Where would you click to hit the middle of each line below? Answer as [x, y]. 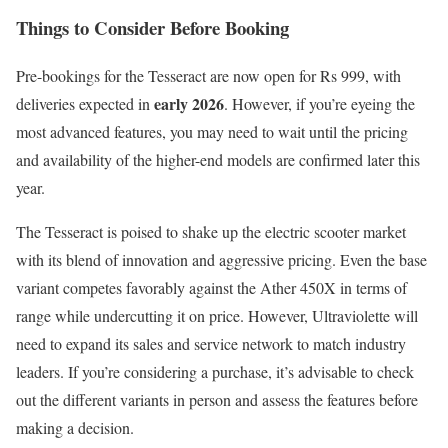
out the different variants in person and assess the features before [217, 400]
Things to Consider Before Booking [152, 27]
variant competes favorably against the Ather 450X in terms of [211, 288]
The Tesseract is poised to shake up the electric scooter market [211, 232]
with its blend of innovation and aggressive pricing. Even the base [221, 260]
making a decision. [75, 428]
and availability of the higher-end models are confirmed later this [218, 160]
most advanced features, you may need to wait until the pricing [212, 132]
